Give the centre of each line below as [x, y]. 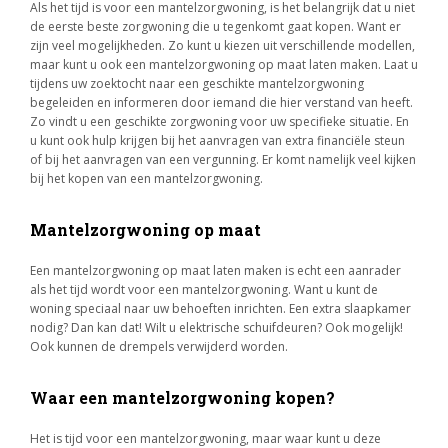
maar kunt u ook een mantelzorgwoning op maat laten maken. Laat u [224, 64]
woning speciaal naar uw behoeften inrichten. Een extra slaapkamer [220, 308]
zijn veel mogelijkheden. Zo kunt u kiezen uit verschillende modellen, [222, 45]
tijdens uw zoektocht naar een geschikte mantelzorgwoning [197, 83]
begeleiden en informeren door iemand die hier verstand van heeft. [221, 102]
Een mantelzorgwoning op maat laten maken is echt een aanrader [215, 270]
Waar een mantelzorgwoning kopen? [182, 397]
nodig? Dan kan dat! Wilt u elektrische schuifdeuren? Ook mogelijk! [216, 327]
